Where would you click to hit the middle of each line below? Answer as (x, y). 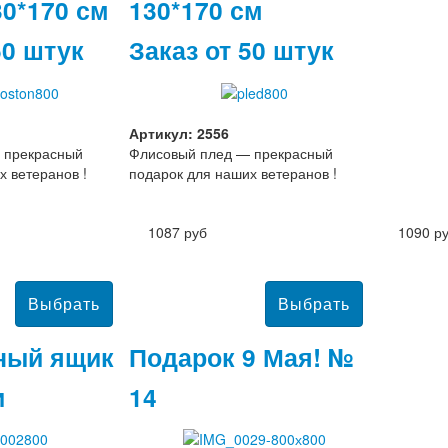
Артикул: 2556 (179, 132)
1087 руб (177, 231)
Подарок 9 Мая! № (241, 356)
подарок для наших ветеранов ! (233, 172)
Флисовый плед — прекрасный (231, 152)
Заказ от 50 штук (231, 50)
